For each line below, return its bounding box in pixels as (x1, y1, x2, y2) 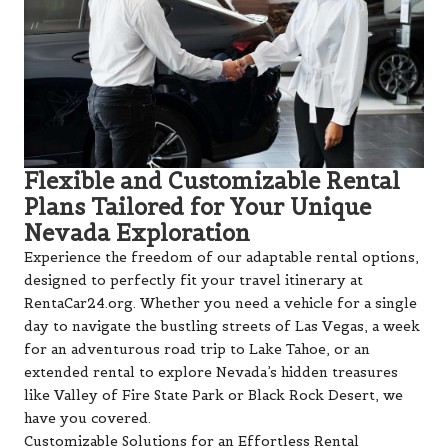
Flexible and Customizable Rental (24, 166, 400, 195)
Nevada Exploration (24, 218, 250, 247)
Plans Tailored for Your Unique (24, 192, 371, 221)
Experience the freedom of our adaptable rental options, (24, 248, 419, 266)
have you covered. (24, 409, 151, 427)
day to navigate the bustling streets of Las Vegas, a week (24, 317, 420, 335)
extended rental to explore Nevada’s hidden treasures (24, 363, 398, 381)
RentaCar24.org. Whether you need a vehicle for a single (24, 294, 417, 312)
